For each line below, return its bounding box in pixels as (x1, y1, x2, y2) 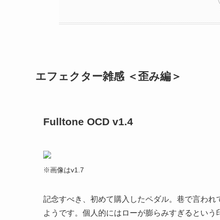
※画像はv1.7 (43, 165, 84, 174)
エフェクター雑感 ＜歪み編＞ (35, 70, 182, 82)
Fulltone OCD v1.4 (43, 116, 133, 128)
